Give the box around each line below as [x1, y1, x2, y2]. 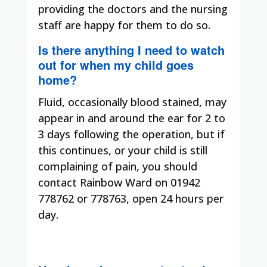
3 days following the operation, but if [38, 126, 225, 141]
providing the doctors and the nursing [38, 1, 228, 16]
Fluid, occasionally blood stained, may [38, 94, 226, 109]
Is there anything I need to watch [38, 41, 225, 58]
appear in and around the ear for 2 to [38, 110, 225, 125]
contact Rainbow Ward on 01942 [38, 175, 200, 190]
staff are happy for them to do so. [38, 17, 210, 32]
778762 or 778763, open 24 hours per [38, 191, 223, 206]
